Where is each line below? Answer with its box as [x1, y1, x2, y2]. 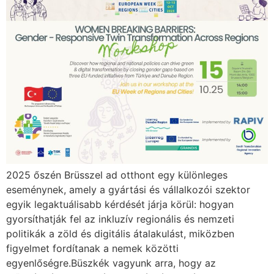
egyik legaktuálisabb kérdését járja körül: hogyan [6, 198, 234, 211]
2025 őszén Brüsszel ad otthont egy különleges [6, 169, 228, 182]
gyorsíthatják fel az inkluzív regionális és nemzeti [6, 213, 234, 226]
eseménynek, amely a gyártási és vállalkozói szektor [6, 183, 250, 196]
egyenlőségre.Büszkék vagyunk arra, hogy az [6, 257, 216, 270]
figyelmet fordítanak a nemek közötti [6, 242, 179, 255]
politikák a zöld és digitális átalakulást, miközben [6, 228, 234, 240]
